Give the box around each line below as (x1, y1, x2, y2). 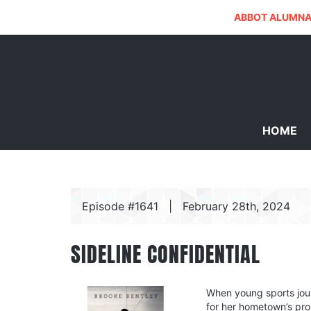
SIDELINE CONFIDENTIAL (71, 239, 260, 270)
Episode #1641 (82, 199, 158, 213)
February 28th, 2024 (183, 199, 290, 213)
